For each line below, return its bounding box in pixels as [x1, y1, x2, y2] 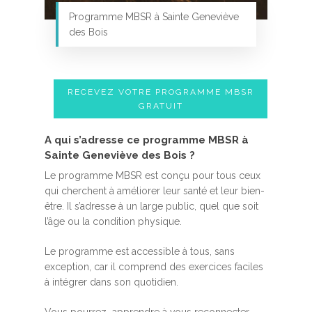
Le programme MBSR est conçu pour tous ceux [45, 169, 260, 181]
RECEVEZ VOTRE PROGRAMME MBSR [67, 86, 254, 97]
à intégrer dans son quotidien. [45, 276, 181, 288]
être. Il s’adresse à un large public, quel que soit [45, 200, 258, 212]
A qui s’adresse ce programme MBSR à [45, 133, 249, 146]
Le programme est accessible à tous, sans [45, 245, 235, 257]
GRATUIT [138, 100, 183, 111]
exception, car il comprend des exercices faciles [45, 260, 263, 272]
